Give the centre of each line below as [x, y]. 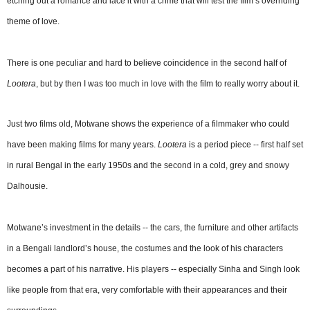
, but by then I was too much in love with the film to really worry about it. [168, 83]
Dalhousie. [27, 186]
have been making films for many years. [82, 144]
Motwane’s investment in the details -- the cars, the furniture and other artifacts [153, 227]
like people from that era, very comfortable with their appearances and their [147, 290]
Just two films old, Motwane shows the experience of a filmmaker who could [148, 124]
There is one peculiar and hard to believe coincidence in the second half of [147, 63]
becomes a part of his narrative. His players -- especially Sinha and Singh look [153, 269]
